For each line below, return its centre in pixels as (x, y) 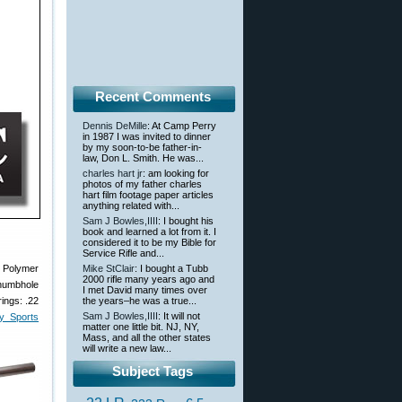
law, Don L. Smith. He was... (143, 158)
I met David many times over (145, 290)
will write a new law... (127, 349)
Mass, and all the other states (147, 338)
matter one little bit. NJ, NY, (141, 327)
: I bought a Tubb (171, 269)
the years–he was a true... (140, 301)
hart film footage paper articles (148, 195)
